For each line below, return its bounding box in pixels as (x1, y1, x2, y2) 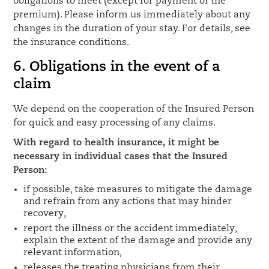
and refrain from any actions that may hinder (23, 197, 232, 207)
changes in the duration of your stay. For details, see (13, 24, 251, 34)
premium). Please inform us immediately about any (13, 10, 251, 20)
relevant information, (23, 248, 122, 258)
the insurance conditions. (13, 38, 130, 47)
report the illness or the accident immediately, (23, 224, 237, 234)
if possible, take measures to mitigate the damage (23, 185, 253, 195)
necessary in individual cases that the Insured (13, 152, 228, 162)
